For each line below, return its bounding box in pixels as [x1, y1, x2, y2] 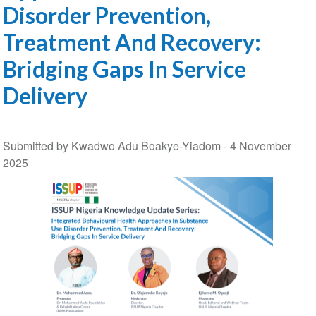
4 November [229, 138, 291, 154]
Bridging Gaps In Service [2, 55, 246, 83]
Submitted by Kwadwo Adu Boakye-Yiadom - [2, 138, 230, 154]
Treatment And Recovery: [2, 28, 261, 56]
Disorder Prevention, [2, 1, 211, 29]
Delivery [2, 82, 87, 109]
